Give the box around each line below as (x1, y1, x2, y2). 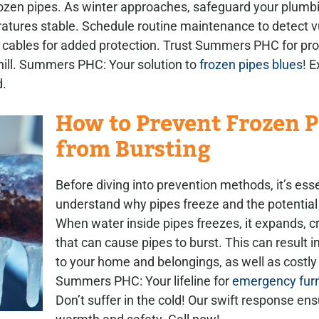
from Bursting (56, 135, 211, 165)
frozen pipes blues (197, 57, 303, 73)
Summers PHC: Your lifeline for (56, 273, 232, 289)
